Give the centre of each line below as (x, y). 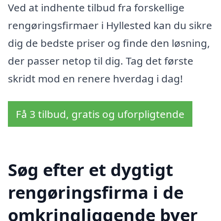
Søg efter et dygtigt (91, 170)
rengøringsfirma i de (96, 192)
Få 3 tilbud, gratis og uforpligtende (100, 114)
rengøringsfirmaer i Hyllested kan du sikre (110, 25)
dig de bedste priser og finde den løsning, (109, 43)
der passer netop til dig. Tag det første (101, 61)
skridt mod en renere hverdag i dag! (95, 79)
